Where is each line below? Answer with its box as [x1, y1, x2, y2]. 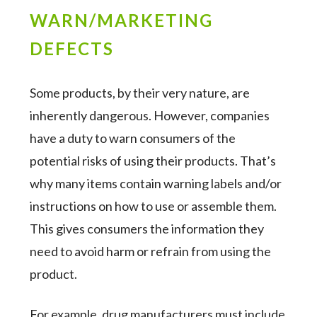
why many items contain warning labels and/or [30, 175, 282, 191]
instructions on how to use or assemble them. [30, 198, 277, 214]
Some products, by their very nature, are [30, 85, 250, 100]
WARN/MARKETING [30, 10, 214, 30]
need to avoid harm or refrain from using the [30, 243, 272, 259]
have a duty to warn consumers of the [30, 130, 236, 146]
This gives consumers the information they [30, 221, 265, 236]
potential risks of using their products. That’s [30, 153, 277, 168]
